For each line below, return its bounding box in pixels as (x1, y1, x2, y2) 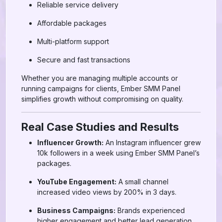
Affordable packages (37, 19, 107, 27)
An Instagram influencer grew (104, 138, 201, 147)
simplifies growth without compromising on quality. (21, 95, 183, 103)
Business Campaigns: (37, 206, 115, 215)
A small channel (116, 177, 168, 186)
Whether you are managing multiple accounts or (21, 74, 178, 82)
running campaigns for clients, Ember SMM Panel (21, 84, 180, 93)
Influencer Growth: (37, 138, 104, 147)
